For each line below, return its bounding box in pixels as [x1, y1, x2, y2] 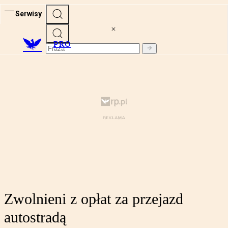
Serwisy [15, 9, 42, 18]
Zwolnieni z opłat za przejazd [4, 190, 183, 208]
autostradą [4, 209, 66, 226]
